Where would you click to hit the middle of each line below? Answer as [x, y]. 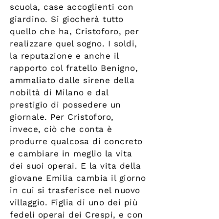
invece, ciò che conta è [61, 129]
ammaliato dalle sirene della [72, 80]
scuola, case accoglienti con [72, 7]
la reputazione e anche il [64, 56]
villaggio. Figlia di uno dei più [74, 203]
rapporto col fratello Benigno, [74, 68]
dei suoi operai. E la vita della [76, 166]
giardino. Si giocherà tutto [67, 19]
